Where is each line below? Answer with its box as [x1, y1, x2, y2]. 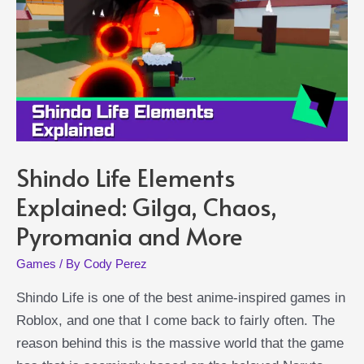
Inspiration [15, 32, 70, 47]
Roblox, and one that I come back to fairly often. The [16, 312, 335, 328]
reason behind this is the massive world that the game [16, 335, 344, 351]
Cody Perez [84, 256, 147, 271]
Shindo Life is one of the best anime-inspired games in [16, 289, 345, 305]
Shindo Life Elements [16, 159, 236, 193]
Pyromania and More [16, 218, 243, 252]
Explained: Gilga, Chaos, [16, 188, 277, 223]
